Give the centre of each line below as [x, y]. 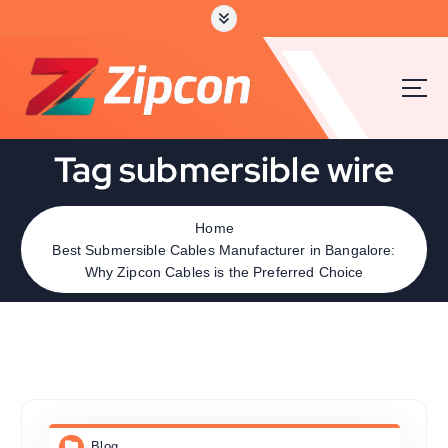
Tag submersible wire [224, 169]
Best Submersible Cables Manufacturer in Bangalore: [224, 249]
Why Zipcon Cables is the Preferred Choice [224, 271]
